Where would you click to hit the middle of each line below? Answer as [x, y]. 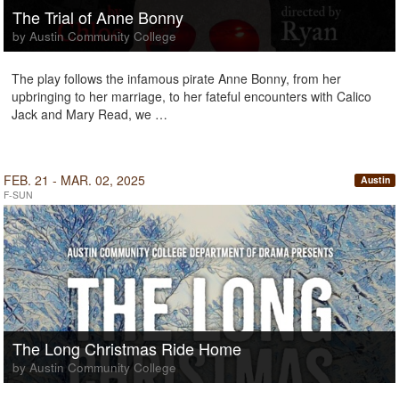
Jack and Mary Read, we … [90, 114]
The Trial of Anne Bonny [98, 17]
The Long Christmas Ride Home [127, 348]
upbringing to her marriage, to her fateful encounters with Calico [191, 96]
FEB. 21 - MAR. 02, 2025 [74, 180]
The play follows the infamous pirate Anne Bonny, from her [176, 78]
